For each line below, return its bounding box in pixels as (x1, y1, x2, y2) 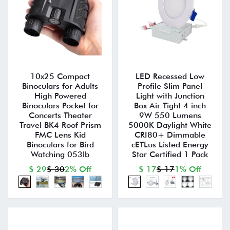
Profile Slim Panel (138, 81, 202, 91)
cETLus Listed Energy (131, 140, 208, 150)
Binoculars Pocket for (22, 101, 99, 111)
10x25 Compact (30, 71, 90, 82)
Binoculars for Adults (22, 81, 98, 91)
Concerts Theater (28, 110, 92, 121)
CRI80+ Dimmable (135, 130, 205, 140)
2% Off (65, 164, 91, 175)
